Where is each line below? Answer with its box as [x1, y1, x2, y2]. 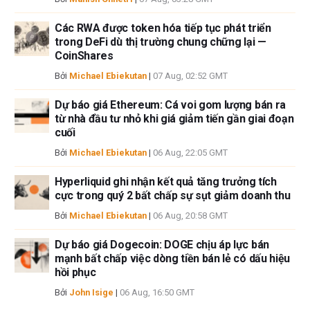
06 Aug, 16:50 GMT [120, 286, 194, 298]
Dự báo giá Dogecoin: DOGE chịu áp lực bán [55, 237, 269, 251]
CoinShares [55, 48, 113, 62]
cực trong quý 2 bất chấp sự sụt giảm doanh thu [55, 188, 291, 202]
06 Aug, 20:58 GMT [153, 210, 228, 221]
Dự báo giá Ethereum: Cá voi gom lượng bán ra [55, 98, 286, 111]
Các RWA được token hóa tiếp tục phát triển [55, 21, 271, 35]
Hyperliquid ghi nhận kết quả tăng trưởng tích [55, 174, 277, 188]
